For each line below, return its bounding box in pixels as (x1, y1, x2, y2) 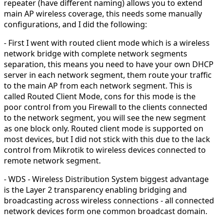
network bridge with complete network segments (4, 48, 187, 59)
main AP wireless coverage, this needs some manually (4, 8, 202, 19)
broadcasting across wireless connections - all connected (4, 195, 214, 206)
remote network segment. (4, 155, 101, 166)
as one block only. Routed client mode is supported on (4, 123, 203, 134)
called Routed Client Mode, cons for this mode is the (4, 91, 196, 102)
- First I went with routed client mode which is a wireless (4, 37, 210, 48)
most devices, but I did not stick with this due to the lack (4, 133, 210, 145)
